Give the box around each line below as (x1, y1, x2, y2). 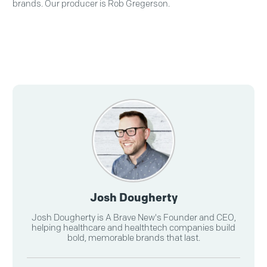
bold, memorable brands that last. (67, 232, 200, 243)
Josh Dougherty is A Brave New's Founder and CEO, (31, 212, 236, 223)
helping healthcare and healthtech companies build (32, 222, 235, 233)
